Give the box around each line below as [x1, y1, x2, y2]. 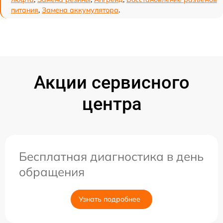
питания [11, 5, 38, 15]
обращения [19, 164, 85, 180]
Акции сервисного [33, 72, 190, 94]
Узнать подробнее [79, 195, 140, 204]
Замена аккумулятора [42, 5, 118, 15]
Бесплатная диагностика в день [19, 149, 204, 164]
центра [82, 94, 141, 115]
